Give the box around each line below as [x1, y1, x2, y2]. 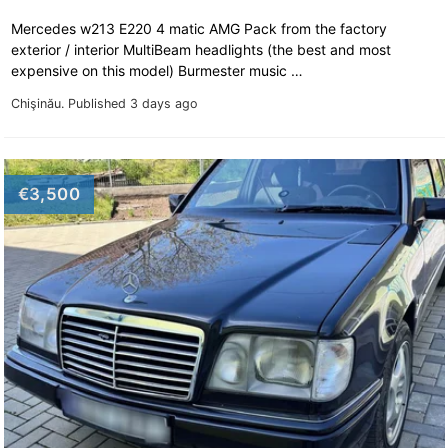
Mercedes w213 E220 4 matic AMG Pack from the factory [10, 19, 387, 37]
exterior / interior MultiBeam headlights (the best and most [10, 40, 391, 58]
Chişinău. [10, 95, 68, 111]
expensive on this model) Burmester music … [10, 61, 307, 79]
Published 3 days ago [67, 95, 198, 111]
